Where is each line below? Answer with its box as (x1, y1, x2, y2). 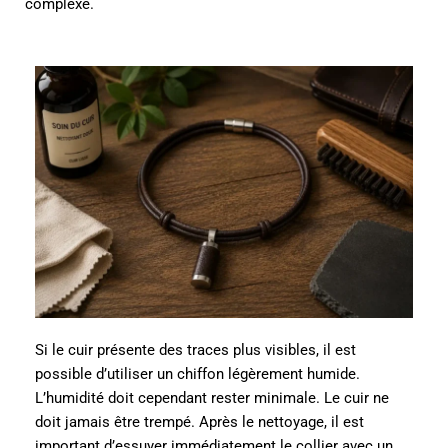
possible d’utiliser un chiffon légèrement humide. (35, 364, 360, 383)
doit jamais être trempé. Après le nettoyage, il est (35, 412, 364, 431)
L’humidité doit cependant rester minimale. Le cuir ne (35, 388, 389, 407)
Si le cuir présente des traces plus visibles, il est (35, 340, 356, 359)
